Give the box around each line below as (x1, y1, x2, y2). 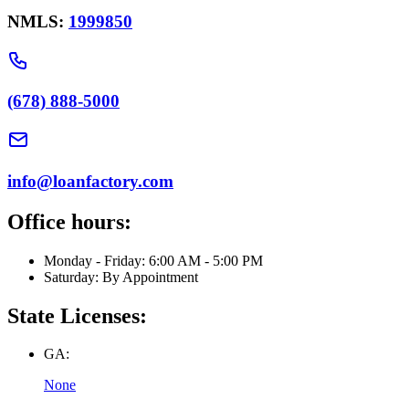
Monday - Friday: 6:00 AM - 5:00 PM (44, 252, 263, 268)
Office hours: (7, 209, 131, 234)
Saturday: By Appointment (44, 268, 198, 285)
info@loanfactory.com (7, 171, 173, 191)
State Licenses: (7, 303, 147, 328)
